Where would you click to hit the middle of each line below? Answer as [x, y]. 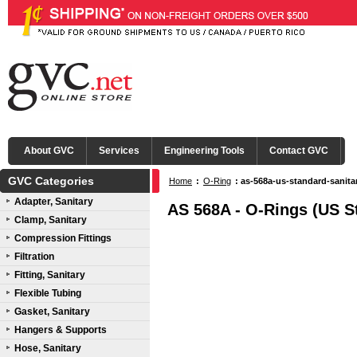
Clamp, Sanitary [51, 220]
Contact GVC [299, 151]
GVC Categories [51, 181]
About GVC [49, 151]
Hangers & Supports [61, 330]
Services [119, 151]
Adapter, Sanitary [54, 202]
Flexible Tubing [48, 293]
